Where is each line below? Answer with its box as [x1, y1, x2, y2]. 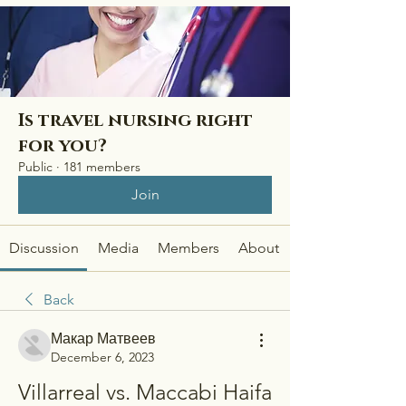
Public [18, 159, 53, 175]
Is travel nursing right [18, 109, 253, 132]
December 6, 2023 [51, 349, 154, 365]
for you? [18, 134, 107, 158]
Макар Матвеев [51, 330, 156, 347]
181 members [63, 159, 140, 175]
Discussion [8, 239, 79, 256]
